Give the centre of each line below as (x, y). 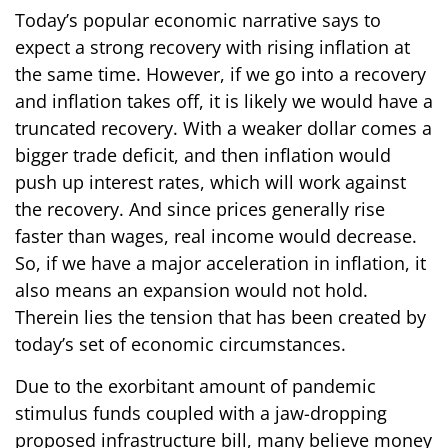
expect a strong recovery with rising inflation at (212, 47)
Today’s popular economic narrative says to (198, 20)
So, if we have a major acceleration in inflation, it (220, 263)
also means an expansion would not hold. (191, 290)
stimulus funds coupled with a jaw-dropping (201, 413)
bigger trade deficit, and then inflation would (203, 155)
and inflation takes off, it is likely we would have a (224, 101)
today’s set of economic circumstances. (180, 344)
